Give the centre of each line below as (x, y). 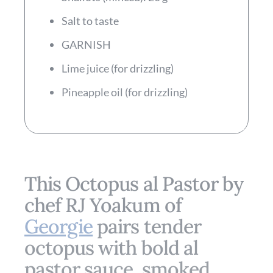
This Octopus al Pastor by (134, 184)
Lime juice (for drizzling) (118, 68)
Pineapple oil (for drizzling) (125, 92)
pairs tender (147, 226)
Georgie (59, 226)
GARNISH (86, 44)
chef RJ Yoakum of (103, 205)
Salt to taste (90, 21)
